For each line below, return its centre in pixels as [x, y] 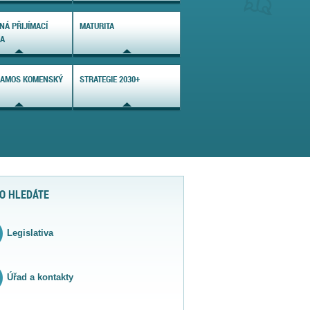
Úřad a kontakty [40, 277]
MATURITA [97, 26]
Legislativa [30, 233]
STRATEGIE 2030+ [110, 79]
